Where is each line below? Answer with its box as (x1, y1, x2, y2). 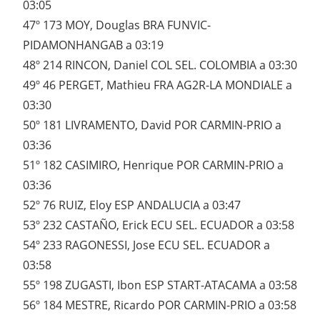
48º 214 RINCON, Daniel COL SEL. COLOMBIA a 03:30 (23, 57, 297, 74)
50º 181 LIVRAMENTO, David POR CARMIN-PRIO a (23, 117, 281, 134)
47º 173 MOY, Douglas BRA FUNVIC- (23, 17, 211, 34)
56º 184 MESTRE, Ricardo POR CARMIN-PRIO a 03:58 (23, 297, 296, 314)
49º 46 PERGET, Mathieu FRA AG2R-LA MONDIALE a (23, 77, 292, 94)
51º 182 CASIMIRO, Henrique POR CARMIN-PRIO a (23, 157, 284, 174)
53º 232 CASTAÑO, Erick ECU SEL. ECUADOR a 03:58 (23, 217, 294, 234)
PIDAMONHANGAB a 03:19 (23, 37, 164, 54)
